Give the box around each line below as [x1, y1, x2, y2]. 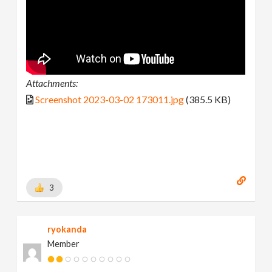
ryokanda [47, 223, 87, 234]
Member [47, 238, 80, 249]
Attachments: [26, 77, 78, 89]
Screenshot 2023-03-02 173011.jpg [35, 93, 185, 106]
